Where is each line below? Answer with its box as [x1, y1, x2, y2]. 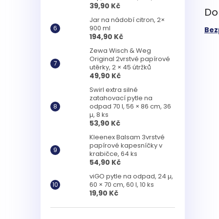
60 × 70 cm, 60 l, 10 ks [89, 179, 154, 189]
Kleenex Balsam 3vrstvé [89, 132, 165, 142]
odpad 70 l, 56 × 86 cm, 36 [89, 101, 171, 111]
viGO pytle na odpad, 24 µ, [89, 171, 173, 181]
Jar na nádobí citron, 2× [89, 15, 165, 24]
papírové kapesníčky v [89, 140, 162, 150]
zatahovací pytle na [89, 93, 153, 103]
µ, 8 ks [89, 109, 109, 119]
